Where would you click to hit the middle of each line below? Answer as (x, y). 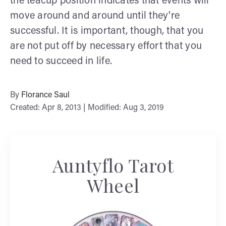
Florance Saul (45, 95)
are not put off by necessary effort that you (106, 46)
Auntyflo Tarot (113, 165)
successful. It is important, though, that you (107, 31)
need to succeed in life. (61, 61)
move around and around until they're (95, 16)
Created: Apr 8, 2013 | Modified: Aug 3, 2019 (87, 108)
